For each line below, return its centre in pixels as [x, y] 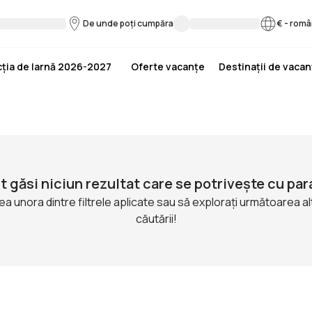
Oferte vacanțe [168, 67]
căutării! [156, 219]
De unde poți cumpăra [128, 23]
